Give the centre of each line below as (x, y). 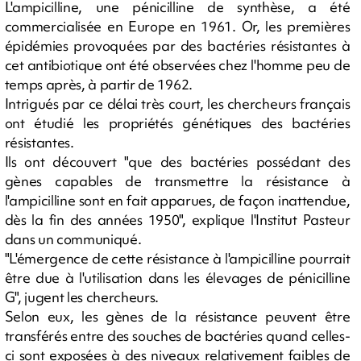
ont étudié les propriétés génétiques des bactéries (177, 122)
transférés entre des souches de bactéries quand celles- (177, 335)
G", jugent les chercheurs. (82, 297)
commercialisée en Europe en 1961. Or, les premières (177, 26)
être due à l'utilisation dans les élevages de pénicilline (177, 277)
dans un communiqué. (73, 239)
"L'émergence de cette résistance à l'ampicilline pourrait (177, 258)
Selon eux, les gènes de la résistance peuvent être (177, 316)
